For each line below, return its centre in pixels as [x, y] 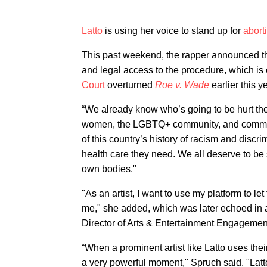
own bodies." [109, 169]
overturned [130, 85]
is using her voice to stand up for [173, 31]
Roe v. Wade [182, 85]
